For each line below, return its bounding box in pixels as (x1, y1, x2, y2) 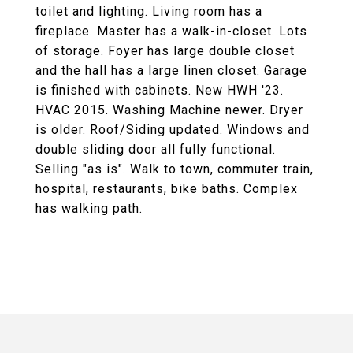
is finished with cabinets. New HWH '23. (35, 83, 284, 98)
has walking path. (35, 201, 143, 216)
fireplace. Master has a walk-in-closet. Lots (35, 24, 307, 39)
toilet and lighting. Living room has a (35, 4, 262, 19)
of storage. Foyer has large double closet (35, 43, 295, 58)
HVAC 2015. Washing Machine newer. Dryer (35, 102, 303, 117)
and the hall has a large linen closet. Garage (35, 63, 307, 78)
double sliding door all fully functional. (35, 142, 276, 157)
